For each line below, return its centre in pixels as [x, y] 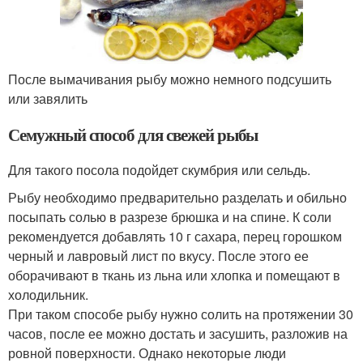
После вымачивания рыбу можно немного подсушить [170, 79]
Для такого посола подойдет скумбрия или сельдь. [159, 170]
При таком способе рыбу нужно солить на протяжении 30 [181, 314]
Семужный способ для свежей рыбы [133, 135]
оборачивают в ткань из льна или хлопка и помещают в [174, 275]
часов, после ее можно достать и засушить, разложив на [178, 334]
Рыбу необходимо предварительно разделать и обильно [177, 198]
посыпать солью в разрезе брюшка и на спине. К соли [170, 217]
